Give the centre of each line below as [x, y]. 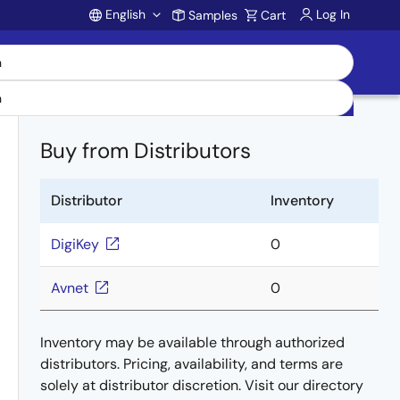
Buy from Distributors [146, 150]
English [125, 14]
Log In [333, 14]
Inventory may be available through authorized [192, 342]
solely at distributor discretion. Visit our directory [202, 385]
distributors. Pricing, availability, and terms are [192, 364]
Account [153, 53]
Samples [213, 15]
